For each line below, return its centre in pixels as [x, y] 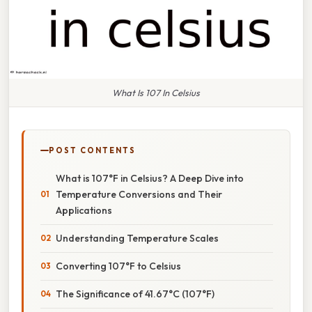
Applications [84, 210]
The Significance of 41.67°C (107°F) [135, 294]
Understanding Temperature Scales [137, 238]
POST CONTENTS [92, 150]
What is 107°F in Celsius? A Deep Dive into [150, 178]
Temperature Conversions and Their [139, 194]
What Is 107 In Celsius [156, 92]
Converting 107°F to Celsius [118, 266]
